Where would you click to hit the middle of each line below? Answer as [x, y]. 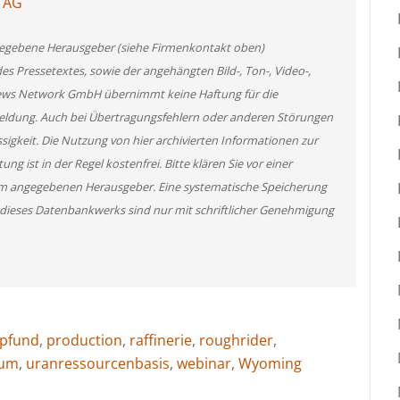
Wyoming [270, 363]
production [84, 340]
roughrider [236, 340]
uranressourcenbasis [98, 363]
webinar [204, 363]
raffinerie [161, 340]
